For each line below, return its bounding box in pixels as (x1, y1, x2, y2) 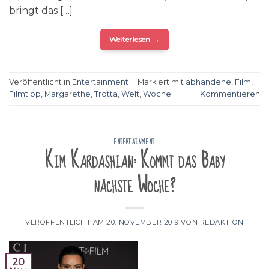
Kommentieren (200, 89, 260, 98)
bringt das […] (9, 4, 73, 16)
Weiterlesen (109, 34, 153, 44)
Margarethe (44, 89, 91, 98)
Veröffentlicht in (9, 77, 72, 86)
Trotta (94, 89, 118, 98)
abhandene (186, 77, 231, 86)
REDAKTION (199, 218, 244, 227)
